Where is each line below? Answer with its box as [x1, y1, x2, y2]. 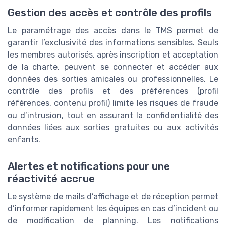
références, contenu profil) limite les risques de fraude [8, 98, 218, 108]
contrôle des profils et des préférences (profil [8, 86, 218, 96]
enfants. [8, 135, 40, 145]
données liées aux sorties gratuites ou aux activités [8, 123, 218, 133]
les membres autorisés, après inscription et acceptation [8, 50, 218, 60]
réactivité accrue [8, 173, 95, 185]
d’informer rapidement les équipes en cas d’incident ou [8, 204, 218, 214]
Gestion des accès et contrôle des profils [8, 7, 212, 19]
